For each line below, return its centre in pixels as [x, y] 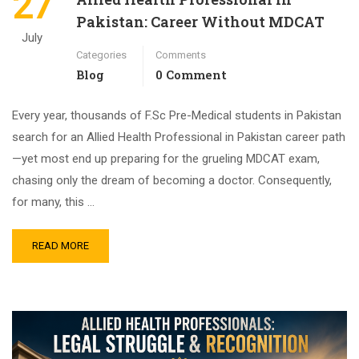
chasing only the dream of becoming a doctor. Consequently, [172, 180]
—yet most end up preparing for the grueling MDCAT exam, [166, 158]
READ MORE [61, 245]
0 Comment [191, 74]
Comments [181, 54]
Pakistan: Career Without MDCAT [200, 21]
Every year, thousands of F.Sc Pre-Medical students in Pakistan [177, 115]
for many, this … [53, 202]
